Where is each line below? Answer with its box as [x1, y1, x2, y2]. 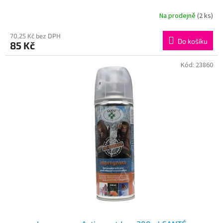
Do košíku [178, 36, 208, 45]
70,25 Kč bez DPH [10, 31, 61, 40]
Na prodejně [159, 11, 197, 21]
